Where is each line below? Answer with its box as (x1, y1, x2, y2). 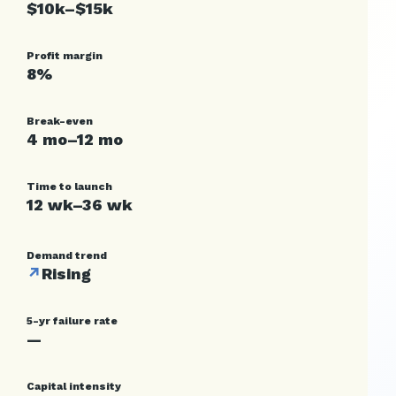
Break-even (27, 115, 93, 127)
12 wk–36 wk (27, 195, 133, 214)
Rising (42, 264, 91, 283)
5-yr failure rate (27, 315, 118, 327)
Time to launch (27, 180, 112, 193)
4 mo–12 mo (27, 130, 123, 148)
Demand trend (27, 249, 107, 262)
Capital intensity (27, 380, 121, 392)
